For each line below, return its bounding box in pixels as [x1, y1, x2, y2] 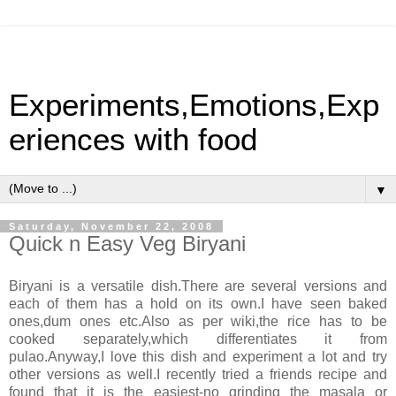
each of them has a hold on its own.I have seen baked [9, 295, 387, 311]
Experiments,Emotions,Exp [9, 88, 379, 122]
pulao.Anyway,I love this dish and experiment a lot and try [9, 348, 387, 364]
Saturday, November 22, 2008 [9, 221, 214, 232]
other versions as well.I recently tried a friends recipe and [9, 366, 387, 382]
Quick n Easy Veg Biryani [9, 232, 246, 255]
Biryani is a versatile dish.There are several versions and [9, 278, 387, 293]
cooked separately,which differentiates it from [9, 331, 387, 346]
